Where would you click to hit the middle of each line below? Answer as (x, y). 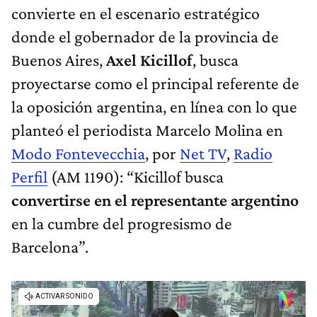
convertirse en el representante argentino (155, 200)
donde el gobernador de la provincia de (145, 37)
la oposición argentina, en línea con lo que (154, 107)
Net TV (203, 154)
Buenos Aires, (59, 60)
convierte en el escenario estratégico (136, 13)
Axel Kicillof (149, 60)
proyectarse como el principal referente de (155, 83)
